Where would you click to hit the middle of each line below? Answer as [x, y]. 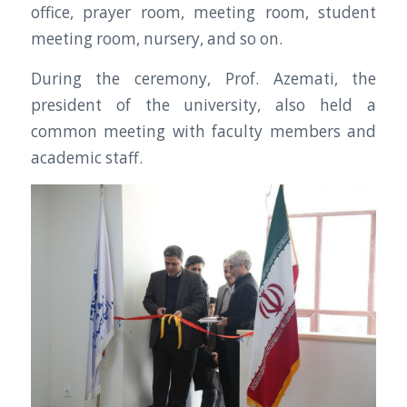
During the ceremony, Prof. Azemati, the [203, 78]
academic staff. [86, 157]
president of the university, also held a [203, 104]
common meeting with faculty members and [203, 131]
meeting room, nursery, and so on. [156, 39]
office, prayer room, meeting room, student [203, 13]
